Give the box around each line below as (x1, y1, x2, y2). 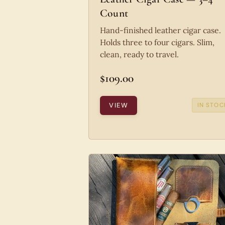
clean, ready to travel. (100, 49, 179, 59)
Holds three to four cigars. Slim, (100, 37, 214, 47)
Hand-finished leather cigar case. (100, 25, 221, 35)
